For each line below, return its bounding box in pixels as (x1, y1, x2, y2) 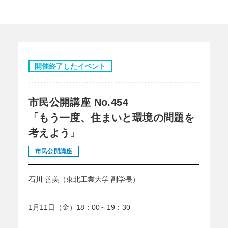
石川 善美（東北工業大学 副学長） (28, 175, 139, 184)
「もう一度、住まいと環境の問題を (28, 112, 195, 124)
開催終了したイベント (34, 62, 106, 71)
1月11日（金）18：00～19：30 (28, 203, 130, 211)
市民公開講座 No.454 (28, 97, 129, 108)
